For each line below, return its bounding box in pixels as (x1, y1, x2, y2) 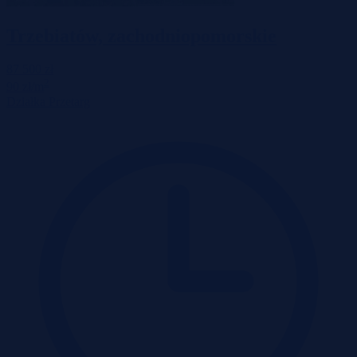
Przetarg (49, 94, 90, 108)
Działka (6, 94, 45, 108)
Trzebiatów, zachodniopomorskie (6, 25, 277, 46)
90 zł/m (6, 80, 44, 94)
